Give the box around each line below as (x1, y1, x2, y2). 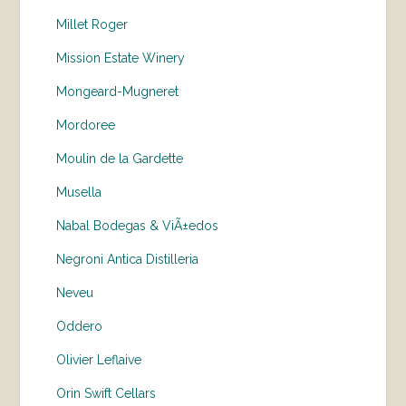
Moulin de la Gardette (56, 151, 184, 166)
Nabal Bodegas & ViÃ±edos (56, 218, 219, 233)
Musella (56, 185, 102, 199)
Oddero (56, 319, 103, 333)
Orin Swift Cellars (56, 386, 157, 401)
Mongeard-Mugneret (56, 84, 179, 99)
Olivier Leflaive (56, 353, 142, 367)
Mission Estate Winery (56, 51, 186, 65)
